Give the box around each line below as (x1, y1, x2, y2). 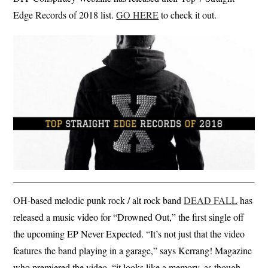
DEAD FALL (184, 194, 238, 207)
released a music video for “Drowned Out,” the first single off (13, 211, 245, 224)
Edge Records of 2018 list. (13, 8, 117, 21)
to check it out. (159, 8, 217, 21)
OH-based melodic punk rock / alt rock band (13, 194, 184, 207)
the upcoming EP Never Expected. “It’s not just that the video (13, 227, 245, 240)
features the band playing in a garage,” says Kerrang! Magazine (13, 244, 252, 257)
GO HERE (116, 8, 159, 21)
